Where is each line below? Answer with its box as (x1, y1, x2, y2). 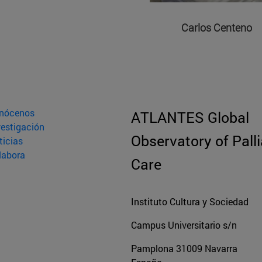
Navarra (202, 242, 237, 254)
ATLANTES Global (131, 107, 249, 127)
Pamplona (131, 242, 174, 254)
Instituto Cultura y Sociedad (131, 195, 249, 208)
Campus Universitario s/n (131, 218, 237, 231)
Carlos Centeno (181, 20, 252, 35)
